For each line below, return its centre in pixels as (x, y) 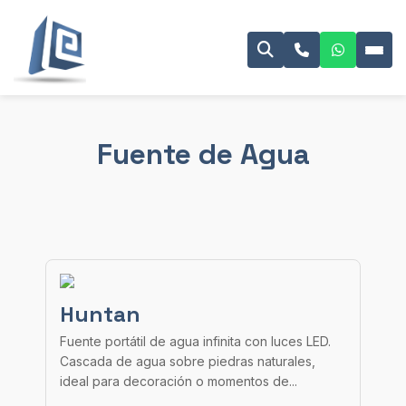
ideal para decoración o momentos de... (179, 381)
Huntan (100, 314)
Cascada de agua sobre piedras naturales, (188, 361)
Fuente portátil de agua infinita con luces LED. (195, 341)
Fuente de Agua (203, 154)
